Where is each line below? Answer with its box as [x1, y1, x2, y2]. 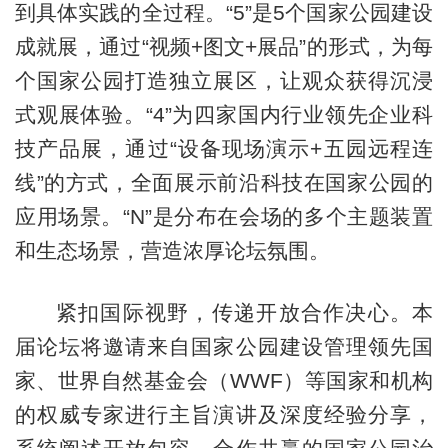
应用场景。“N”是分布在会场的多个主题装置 [14, 205, 434, 229]
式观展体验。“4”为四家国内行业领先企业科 [14, 103, 434, 127]
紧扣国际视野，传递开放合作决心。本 [55, 300, 434, 324]
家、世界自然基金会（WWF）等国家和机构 [14, 368, 434, 392]
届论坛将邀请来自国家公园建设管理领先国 [14, 334, 434, 358]
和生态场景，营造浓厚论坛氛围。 [14, 239, 330, 263]
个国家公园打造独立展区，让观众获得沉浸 [14, 69, 434, 93]
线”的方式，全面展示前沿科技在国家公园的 [14, 171, 434, 195]
